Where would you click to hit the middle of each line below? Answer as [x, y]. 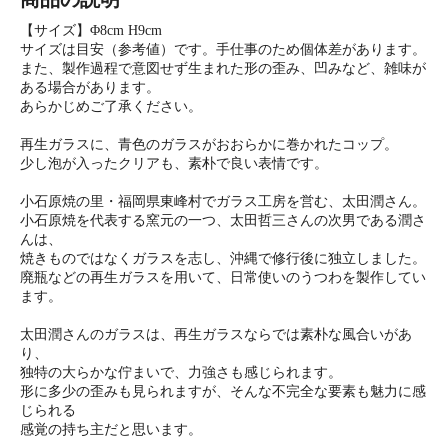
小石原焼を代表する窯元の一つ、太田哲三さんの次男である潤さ [223, 220]
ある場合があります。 [90, 87]
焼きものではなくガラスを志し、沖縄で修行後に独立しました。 [223, 258]
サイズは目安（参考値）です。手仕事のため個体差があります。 [223, 49]
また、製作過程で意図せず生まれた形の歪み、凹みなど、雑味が [223, 68]
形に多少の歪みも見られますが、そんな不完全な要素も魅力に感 [223, 391]
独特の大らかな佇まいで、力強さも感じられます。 [181, 372]
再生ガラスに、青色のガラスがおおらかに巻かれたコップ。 [209, 144]
